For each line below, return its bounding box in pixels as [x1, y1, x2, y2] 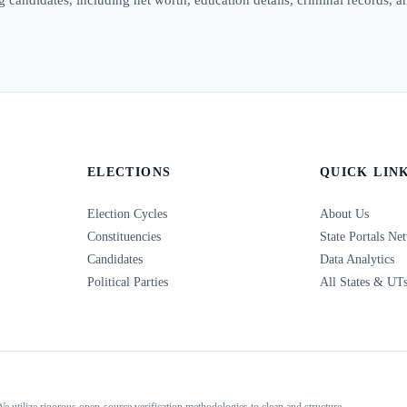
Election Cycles [87, 206, 167, 221]
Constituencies [87, 229, 161, 243]
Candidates [87, 252, 143, 266]
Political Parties [87, 274, 168, 289]
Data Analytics [320, 252, 394, 266]
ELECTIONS [87, 165, 172, 179]
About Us [320, 206, 369, 221]
